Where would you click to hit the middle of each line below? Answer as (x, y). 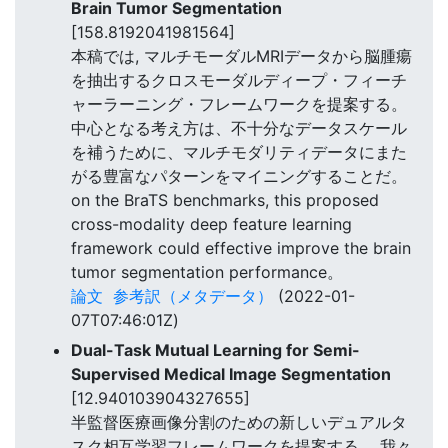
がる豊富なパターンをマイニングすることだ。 (239, 175)
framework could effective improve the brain (241, 247)
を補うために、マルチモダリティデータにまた (239, 151)
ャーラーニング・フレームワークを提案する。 (239, 103)
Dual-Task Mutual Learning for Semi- (215, 349)
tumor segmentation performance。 (207, 271)
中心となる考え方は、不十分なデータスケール (239, 127)
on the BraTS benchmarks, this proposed (225, 199)
